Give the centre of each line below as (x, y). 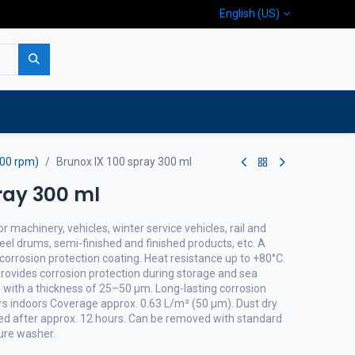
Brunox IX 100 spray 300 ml (124, 162)
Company (86, 111)
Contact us (201, 111)
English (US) (249, 13)
